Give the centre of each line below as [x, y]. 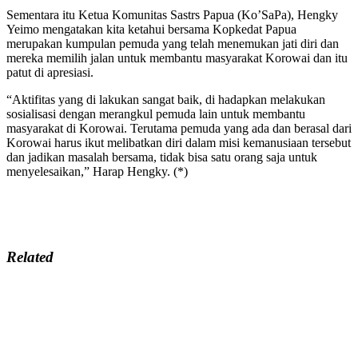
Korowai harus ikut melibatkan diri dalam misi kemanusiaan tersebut [179, 142]
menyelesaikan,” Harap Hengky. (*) [97, 171]
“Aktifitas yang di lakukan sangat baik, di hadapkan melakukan [166, 99]
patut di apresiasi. [50, 72]
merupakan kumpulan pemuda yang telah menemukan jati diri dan [173, 43]
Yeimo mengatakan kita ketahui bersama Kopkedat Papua [151, 29]
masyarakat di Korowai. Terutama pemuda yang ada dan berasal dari [179, 128]
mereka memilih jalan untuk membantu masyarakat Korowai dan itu [177, 58]
